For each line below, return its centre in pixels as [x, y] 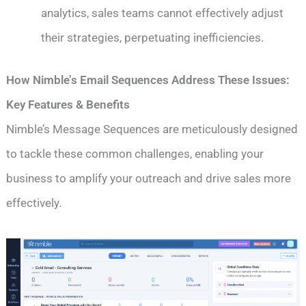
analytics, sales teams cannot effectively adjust [163, 13]
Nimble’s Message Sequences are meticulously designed [152, 129]
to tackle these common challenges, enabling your [135, 153]
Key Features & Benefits [68, 104]
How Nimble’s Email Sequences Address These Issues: [148, 80]
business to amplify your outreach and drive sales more [149, 178]
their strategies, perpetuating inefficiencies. [153, 38]
